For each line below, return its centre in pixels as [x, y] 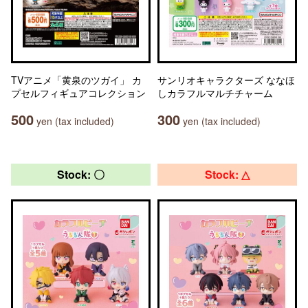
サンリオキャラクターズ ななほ [226, 80]
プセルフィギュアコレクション [78, 93]
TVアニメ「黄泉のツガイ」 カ [76, 80]
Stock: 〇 [81, 174]
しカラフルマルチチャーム [215, 93]
